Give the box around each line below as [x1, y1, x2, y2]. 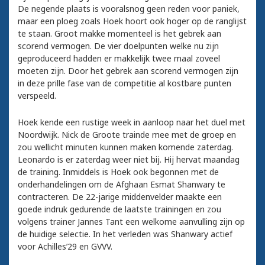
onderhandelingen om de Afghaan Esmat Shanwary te [18, 179, 225, 190]
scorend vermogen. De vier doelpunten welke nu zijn [18, 40, 219, 52]
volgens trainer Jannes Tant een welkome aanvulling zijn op [18, 216, 245, 228]
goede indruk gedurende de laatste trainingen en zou [18, 203, 221, 215]
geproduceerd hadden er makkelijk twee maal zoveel [18, 53, 220, 64]
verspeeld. [18, 90, 56, 102]
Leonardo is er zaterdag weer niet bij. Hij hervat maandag [18, 154, 240, 166]
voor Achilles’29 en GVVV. [18, 241, 112, 253]
